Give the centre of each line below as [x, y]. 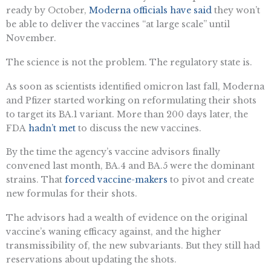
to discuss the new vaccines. [139, 128]
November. [31, 38]
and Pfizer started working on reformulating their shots [131, 100]
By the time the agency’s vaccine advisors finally [113, 152]
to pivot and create [211, 180]
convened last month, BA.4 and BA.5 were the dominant [130, 166]
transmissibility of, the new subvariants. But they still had [133, 246]
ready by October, [47, 10]
